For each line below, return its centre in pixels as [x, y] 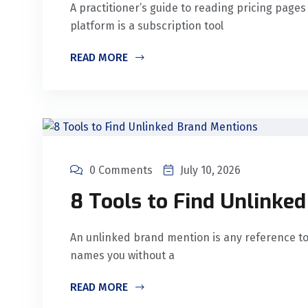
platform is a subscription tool [147, 26]
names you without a [122, 256]
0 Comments [121, 170]
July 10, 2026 [210, 170]
